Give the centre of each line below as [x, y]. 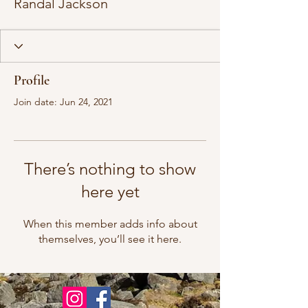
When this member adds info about [110, 224]
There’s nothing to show [110, 169]
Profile [32, 80]
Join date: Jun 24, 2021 [63, 102]
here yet [110, 191]
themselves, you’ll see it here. [110, 239]
